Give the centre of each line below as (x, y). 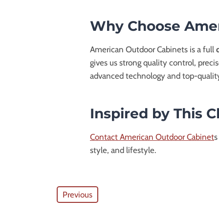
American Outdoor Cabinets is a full (153, 49)
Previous (77, 194)
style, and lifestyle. (123, 150)
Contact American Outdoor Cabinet (152, 137)
